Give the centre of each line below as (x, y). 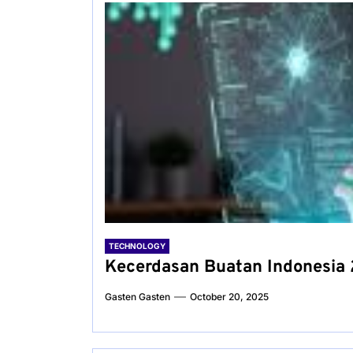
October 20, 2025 (229, 297)
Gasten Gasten (137, 297)
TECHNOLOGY (137, 246)
